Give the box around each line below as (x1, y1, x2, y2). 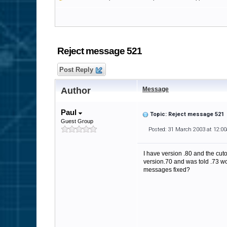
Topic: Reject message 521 (150, 111, 224, 118)
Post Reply (57, 66, 95, 73)
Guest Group (61, 118, 93, 124)
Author (61, 86, 91, 96)
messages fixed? (143, 166, 190, 173)
